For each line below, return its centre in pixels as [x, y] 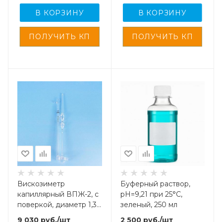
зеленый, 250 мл [149, 204]
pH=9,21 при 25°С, [151, 194]
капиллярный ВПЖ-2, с [58, 194]
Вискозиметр [41, 184]
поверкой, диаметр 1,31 [58, 204]
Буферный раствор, [155, 184]
